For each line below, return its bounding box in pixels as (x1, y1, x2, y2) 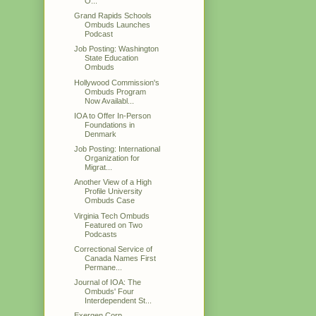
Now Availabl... (85, 96, 135, 105)
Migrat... (85, 163, 113, 172)
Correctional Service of (74, 244, 153, 253)
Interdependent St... (85, 296, 152, 305)
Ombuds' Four (85, 287, 135, 296)
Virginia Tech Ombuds (74, 211, 150, 220)
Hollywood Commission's (74, 78, 160, 87)
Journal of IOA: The (74, 278, 142, 287)
